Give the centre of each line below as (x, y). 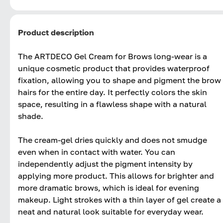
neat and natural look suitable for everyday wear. (111, 211)
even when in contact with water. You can (97, 152)
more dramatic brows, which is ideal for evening (109, 187)
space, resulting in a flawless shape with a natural (112, 104)
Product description (56, 32)
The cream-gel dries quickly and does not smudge (112, 140)
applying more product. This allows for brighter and (116, 175)
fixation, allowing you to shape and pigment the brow (119, 80)
